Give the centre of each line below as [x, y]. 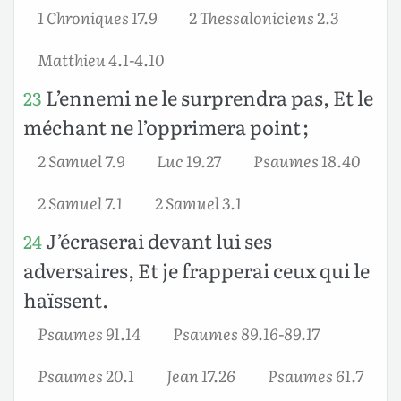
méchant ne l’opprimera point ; [166, 126]
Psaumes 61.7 [316, 375]
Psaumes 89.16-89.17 [246, 333]
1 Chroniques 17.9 [97, 17]
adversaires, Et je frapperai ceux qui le [196, 269]
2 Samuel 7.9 [81, 160]
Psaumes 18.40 [307, 160]
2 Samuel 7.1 [80, 202]
